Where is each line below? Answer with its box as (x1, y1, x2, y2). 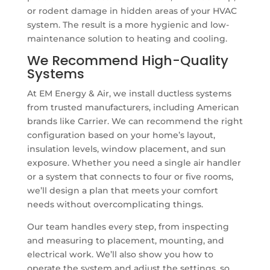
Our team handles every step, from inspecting (27, 221, 229, 232)
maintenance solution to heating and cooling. (27, 33, 227, 44)
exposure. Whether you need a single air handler (27, 157, 241, 168)
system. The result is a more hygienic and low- (27, 19, 229, 30)
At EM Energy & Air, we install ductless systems (27, 87, 231, 99)
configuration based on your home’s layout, (27, 129, 215, 140)
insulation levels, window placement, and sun (27, 143, 226, 154)
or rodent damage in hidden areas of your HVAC (27, 5, 237, 16)
